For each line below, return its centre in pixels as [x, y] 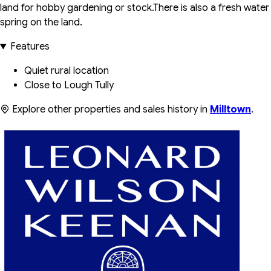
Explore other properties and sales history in [110, 110]
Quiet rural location [67, 71]
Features [30, 47]
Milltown [230, 110]
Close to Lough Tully [69, 86]
